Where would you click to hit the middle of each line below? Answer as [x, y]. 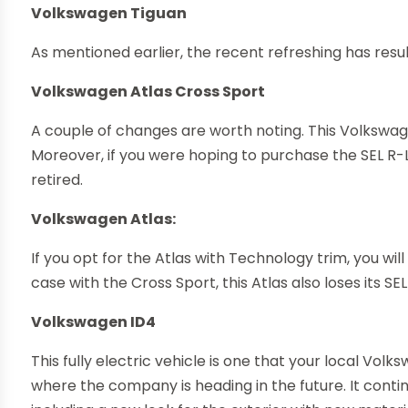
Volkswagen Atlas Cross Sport [148, 92]
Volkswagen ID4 [94, 322]
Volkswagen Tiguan [109, 14]
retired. [57, 180]
